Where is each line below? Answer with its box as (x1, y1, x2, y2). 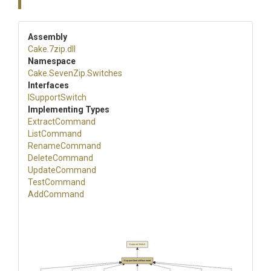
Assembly (28, 32, 67, 42)
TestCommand (28, 177, 85, 187)
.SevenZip (47, 68, 85, 78)
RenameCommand (28, 141, 101, 151)
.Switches (85, 68, 122, 78)
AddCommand (28, 189, 84, 199)
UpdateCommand (28, 165, 96, 175)
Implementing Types (28, 105, 109, 114)
